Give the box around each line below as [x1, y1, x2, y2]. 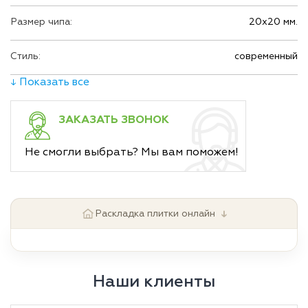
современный [234, 50, 298, 62]
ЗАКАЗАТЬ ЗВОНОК [58, 113, 169, 126]
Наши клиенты [93, 271, 215, 291]
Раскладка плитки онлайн [95, 208, 215, 219]
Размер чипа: [10, 16, 72, 27]
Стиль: [10, 50, 41, 62]
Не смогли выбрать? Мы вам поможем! [25, 145, 239, 159]
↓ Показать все [10, 75, 89, 89]
